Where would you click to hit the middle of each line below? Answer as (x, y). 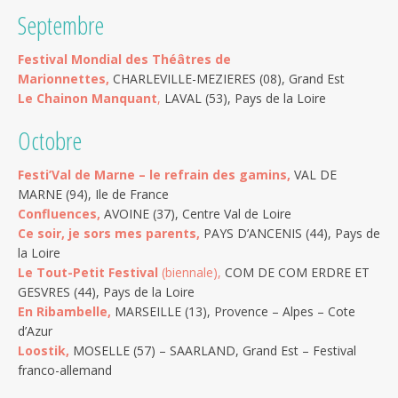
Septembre (61, 24)
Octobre (50, 140)
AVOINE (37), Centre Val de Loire (198, 214)
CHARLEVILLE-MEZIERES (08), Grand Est (229, 78)
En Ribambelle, (64, 312)
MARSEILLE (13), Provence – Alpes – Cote (235, 312)
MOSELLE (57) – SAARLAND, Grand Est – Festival (215, 351)
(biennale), (191, 273)
